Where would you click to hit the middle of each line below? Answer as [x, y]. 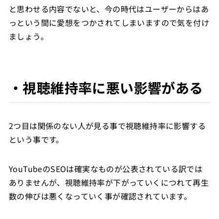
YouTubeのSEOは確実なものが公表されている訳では [106, 168]
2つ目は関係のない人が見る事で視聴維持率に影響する [107, 125]
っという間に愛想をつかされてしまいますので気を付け [109, 22]
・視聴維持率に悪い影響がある [106, 87]
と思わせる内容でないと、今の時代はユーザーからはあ [109, 9]
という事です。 [36, 139]
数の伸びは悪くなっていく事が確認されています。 [100, 196]
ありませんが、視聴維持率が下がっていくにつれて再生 [109, 182]
